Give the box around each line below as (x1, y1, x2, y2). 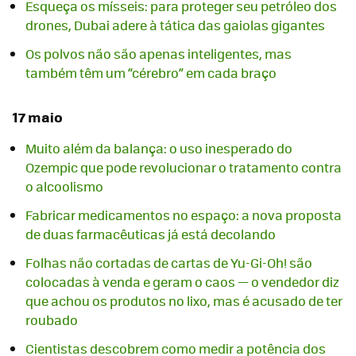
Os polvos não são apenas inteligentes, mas (25, 44, 292, 64)
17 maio (13, 106, 63, 128)
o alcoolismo (25, 176, 103, 195)
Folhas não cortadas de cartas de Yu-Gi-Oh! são (25, 253, 312, 272)
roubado (25, 310, 78, 329)
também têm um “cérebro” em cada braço (25, 64, 277, 83)
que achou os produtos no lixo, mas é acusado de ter (25, 291, 342, 310)
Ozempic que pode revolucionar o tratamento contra (25, 157, 342, 176)
